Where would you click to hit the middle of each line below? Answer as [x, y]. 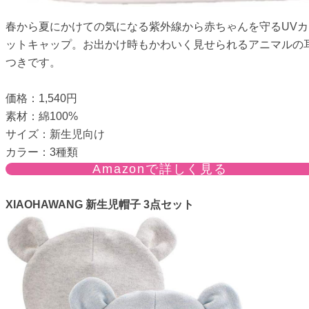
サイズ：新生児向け [55, 134]
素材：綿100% [42, 116]
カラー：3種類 [42, 152]
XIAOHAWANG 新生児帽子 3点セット [100, 204]
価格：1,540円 [41, 98]
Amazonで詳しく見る [160, 169]
